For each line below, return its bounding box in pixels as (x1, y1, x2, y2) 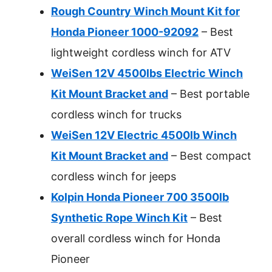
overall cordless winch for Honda (51, 232, 220, 245)
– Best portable (168, 87, 250, 100)
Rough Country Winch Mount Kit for (51, 5, 240, 18)
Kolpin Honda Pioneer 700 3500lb (51, 191, 229, 203)
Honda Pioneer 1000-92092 (51, 25, 199, 38)
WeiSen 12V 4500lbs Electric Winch (51, 67, 243, 80)
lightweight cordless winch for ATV (51, 46, 231, 59)
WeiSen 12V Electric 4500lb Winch (51, 129, 237, 141)
